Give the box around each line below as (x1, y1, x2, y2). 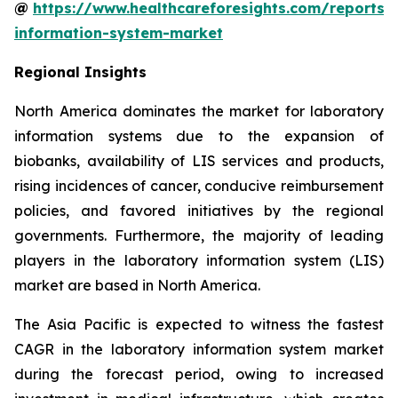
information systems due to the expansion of (14, 126, 384, 145)
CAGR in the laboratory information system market (14, 339, 384, 358)
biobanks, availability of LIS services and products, (14, 151, 384, 170)
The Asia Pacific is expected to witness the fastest (14, 314, 384, 333)
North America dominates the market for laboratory (14, 101, 384, 120)
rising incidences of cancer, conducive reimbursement (14, 176, 384, 195)
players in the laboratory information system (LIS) (14, 251, 384, 269)
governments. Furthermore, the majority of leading (14, 226, 384, 244)
